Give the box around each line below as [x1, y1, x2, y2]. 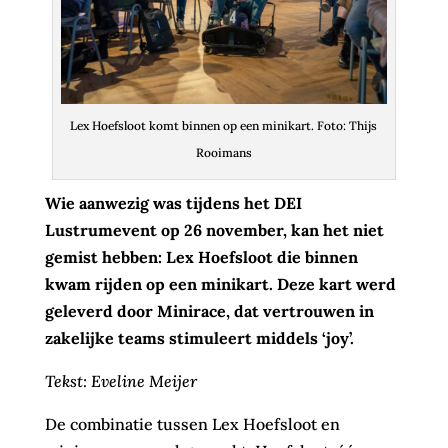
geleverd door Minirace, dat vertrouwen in [44, 301, 374, 322]
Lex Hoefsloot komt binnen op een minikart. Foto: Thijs [70, 118, 378, 134]
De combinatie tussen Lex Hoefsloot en [44, 414, 340, 435]
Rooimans [195, 145, 252, 161]
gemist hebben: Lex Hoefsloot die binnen [44, 247, 358, 268]
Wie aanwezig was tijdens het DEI [44, 193, 302, 214]
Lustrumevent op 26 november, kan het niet [44, 220, 384, 241]
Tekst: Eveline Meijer [44, 371, 197, 392]
